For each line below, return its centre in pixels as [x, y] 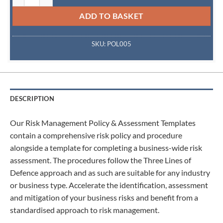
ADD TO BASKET [111, 16]
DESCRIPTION [32, 98]
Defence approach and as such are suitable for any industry [110, 172]
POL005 [119, 44]
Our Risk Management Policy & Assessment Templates [103, 122]
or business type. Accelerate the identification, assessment [109, 185]
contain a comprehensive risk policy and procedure [96, 135]
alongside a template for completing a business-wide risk [106, 147]
